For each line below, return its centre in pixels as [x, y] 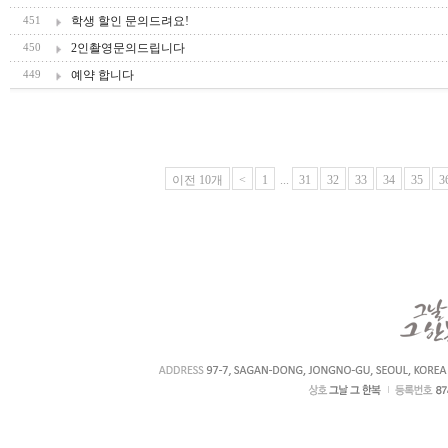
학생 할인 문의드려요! [130, 21]
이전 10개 [197, 180]
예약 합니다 [102, 75]
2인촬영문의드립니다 [128, 48]
